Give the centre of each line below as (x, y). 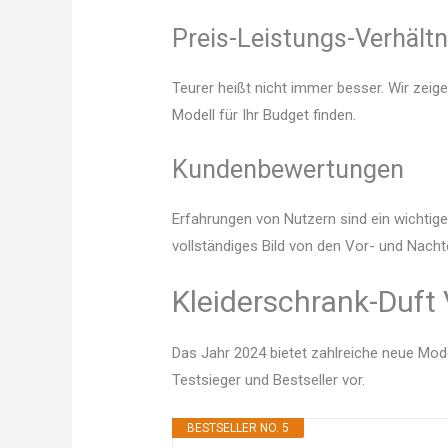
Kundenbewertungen (288, 169)
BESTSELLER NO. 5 (238, 428)
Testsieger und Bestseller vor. (269, 380)
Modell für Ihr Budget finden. (264, 115)
